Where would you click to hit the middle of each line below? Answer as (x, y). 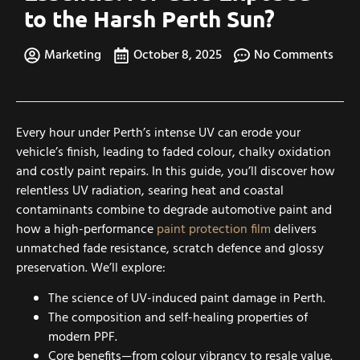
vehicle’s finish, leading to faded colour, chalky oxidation (174, 152)
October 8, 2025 (178, 55)
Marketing (73, 55)
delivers (294, 229)
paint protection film (214, 229)
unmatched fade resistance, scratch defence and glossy (170, 249)
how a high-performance (86, 229)
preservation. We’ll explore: (91, 268)
